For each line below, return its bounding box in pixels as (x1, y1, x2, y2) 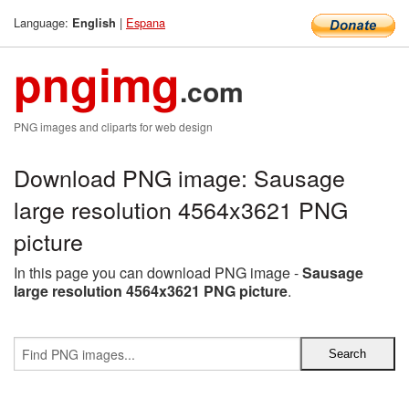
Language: (14, 14, 72, 31)
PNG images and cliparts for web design (14, 119, 213, 134)
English (72, 15, 116, 31)
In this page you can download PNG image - (14, 262, 302, 283)
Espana (126, 14, 165, 31)
